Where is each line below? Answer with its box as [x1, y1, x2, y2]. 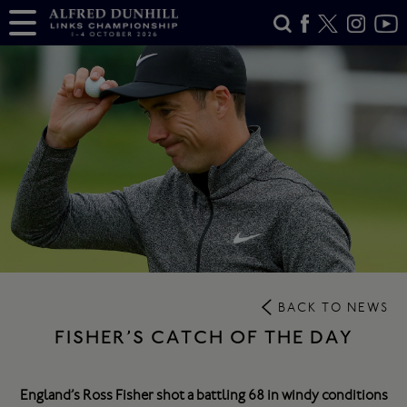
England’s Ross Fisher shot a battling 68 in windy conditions [19, 386, 388, 403]
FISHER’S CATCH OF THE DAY [54, 326, 353, 349]
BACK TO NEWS [278, 300, 389, 315]
